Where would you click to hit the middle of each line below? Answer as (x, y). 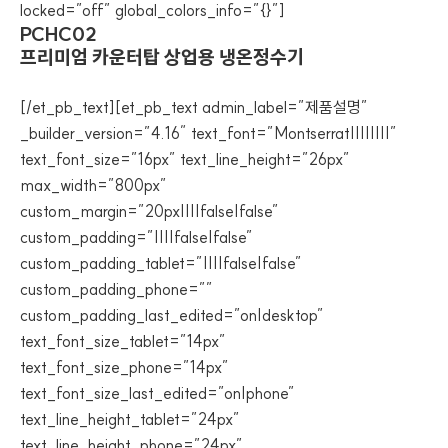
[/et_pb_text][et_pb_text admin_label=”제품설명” (194, 107)
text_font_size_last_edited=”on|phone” (157, 393)
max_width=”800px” (93, 185)
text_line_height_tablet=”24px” (130, 419)
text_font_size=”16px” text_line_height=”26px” (185, 159)
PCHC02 (58, 34)
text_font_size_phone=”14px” (124, 367)
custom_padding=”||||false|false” (136, 237)
